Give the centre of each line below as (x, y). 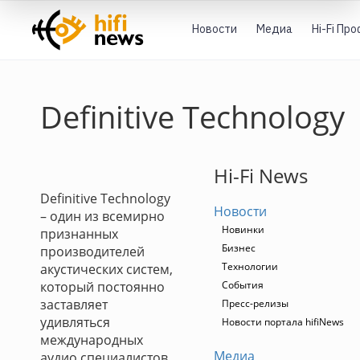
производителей (92, 252)
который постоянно (102, 287)
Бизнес (239, 248)
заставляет (74, 305)
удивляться (75, 322)
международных (92, 340)
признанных (79, 234)
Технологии (250, 266)
